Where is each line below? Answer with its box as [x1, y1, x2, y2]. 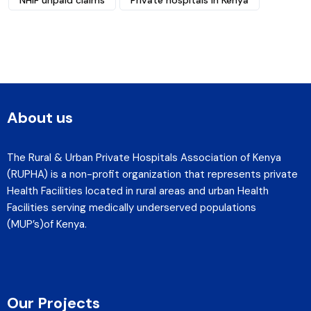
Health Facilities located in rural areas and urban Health [7, 184, 269, 199]
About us [7, 108, 73, 128]
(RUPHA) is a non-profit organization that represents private [7, 167, 298, 182]
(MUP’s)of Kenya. [7, 217, 87, 232]
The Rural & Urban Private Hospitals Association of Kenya [7, 151, 281, 165]
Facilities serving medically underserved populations [7, 201, 256, 215]
